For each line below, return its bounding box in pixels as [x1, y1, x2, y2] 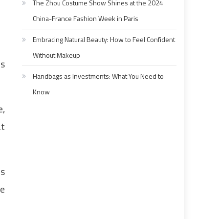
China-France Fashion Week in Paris [33, 13, 139, 24]
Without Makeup [33, 50, 81, 61]
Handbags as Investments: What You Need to [33, 71, 164, 82]
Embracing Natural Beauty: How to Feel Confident [33, 34, 175, 45]
